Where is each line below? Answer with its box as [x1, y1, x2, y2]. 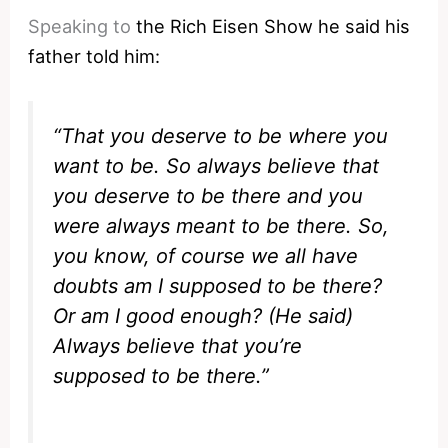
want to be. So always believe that [53, 154, 380, 179]
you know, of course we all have [53, 244, 359, 269]
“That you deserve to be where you [53, 124, 389, 149]
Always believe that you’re [53, 334, 303, 359]
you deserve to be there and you [53, 184, 364, 209]
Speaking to [28, 15, 137, 38]
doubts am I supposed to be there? [53, 274, 383, 299]
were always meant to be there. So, [53, 214, 390, 239]
